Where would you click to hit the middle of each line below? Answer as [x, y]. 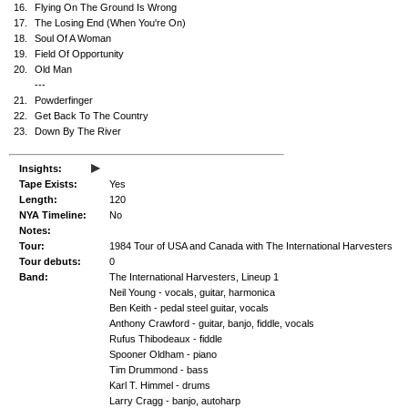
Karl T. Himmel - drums [160, 385]
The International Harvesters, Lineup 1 [194, 277]
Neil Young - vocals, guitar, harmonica [192, 292]
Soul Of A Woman [73, 38]
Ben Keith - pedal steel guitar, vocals [189, 308]
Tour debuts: [50, 261]
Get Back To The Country [92, 116]
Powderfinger [64, 100]
